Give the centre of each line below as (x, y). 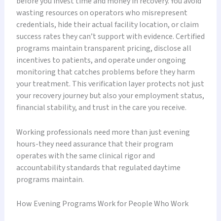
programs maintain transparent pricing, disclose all (104, 48)
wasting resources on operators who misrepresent (102, 13)
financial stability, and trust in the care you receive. (101, 107)
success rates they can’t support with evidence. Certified (110, 36)
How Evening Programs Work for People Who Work (102, 204)
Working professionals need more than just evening (103, 132)
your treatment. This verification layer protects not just (110, 84)
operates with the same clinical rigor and (85, 156)
